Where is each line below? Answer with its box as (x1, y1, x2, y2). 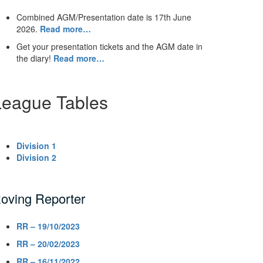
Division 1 (16, 139, 56, 151)
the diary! (16, 52, 53, 64)
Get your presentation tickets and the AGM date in (16, 40, 203, 52)
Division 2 (16, 151, 56, 163)
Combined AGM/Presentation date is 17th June (16, 11, 191, 23)
